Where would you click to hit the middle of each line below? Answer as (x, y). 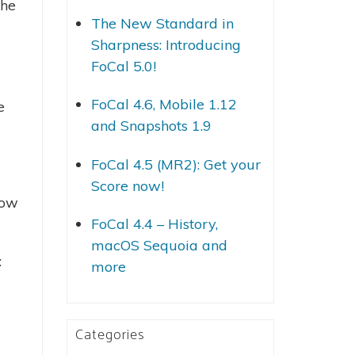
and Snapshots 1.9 (151, 126)
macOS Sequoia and (159, 246)
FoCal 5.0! (123, 66)
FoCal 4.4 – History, (154, 224)
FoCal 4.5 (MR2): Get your (176, 164)
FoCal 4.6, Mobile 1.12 (164, 105)
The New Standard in (162, 23)
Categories (110, 335)
